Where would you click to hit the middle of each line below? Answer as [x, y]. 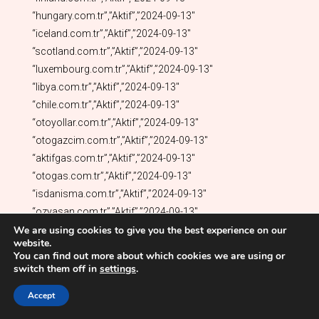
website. [32, 243]
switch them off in [57, 269]
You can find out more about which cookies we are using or [149, 256]
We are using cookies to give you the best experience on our [150, 230]
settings [118, 269]
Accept [41, 296]
